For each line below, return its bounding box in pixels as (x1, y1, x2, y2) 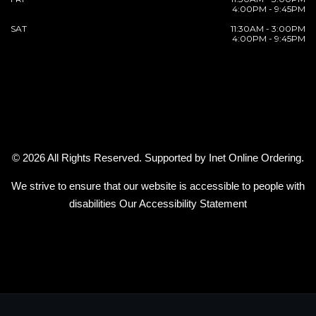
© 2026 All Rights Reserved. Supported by (12, 151, 209, 164)
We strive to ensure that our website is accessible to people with (11, 179, 305, 192)
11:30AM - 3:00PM (231, 23, 305, 34)
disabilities (69, 197, 119, 209)
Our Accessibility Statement (119, 197, 247, 209)
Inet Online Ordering (209, 151, 301, 164)
